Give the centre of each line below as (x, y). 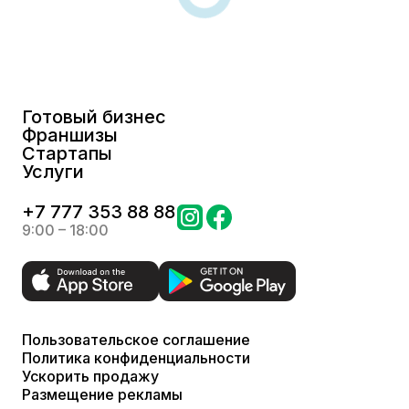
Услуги (53, 172)
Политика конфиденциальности (136, 358)
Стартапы (67, 153)
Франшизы (70, 135)
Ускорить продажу (90, 376)
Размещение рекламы (102, 394)
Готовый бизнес (94, 117)
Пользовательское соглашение (136, 340)
